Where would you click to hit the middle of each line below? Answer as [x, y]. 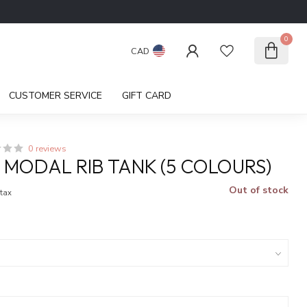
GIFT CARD [146, 96]
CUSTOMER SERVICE [55, 96]
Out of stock [258, 190]
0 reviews [48, 148]
